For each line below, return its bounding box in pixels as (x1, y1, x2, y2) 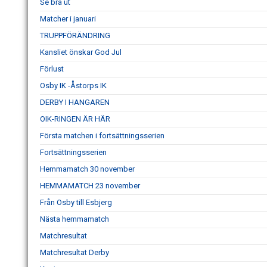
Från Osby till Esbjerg (40, 197, 112, 207)
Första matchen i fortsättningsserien (40, 131, 164, 140)
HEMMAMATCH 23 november (40, 181, 140, 190)
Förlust (40, 64, 64, 73)
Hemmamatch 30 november (40, 164, 135, 173)
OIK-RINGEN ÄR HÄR (40, 114, 110, 123)
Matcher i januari (40, 14, 96, 23)
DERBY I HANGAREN (40, 97, 110, 107)
